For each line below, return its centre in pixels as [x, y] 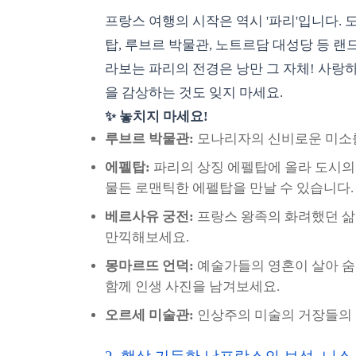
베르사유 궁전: [149, 217]
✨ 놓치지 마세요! [157, 116]
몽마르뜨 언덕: [149, 266]
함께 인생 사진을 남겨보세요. [192, 286]
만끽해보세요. [147, 237]
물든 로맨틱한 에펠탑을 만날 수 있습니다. [229, 188]
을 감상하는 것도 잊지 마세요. [194, 93]
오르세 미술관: [149, 315]
